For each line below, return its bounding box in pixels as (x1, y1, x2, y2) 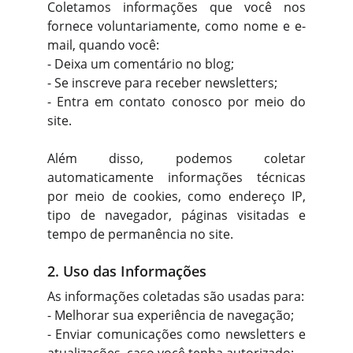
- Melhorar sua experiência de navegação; (47, 307, 294, 324)
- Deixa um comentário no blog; (47, 55, 234, 72)
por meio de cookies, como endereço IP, (47, 188, 306, 205)
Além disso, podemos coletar (47, 150, 306, 167)
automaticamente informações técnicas (47, 169, 306, 186)
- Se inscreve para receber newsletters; (47, 74, 277, 91)
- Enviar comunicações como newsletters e (47, 325, 306, 343)
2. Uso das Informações (47, 262, 206, 281)
